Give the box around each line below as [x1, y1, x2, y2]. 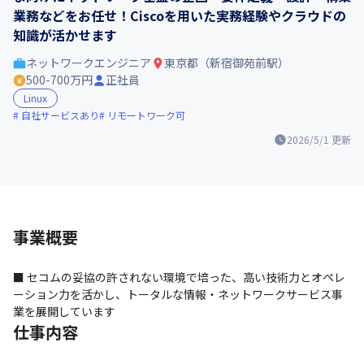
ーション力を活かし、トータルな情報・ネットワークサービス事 [13, 286, 343, 302]
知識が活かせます [13, 25, 117, 45]
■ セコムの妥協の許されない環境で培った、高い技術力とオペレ [13, 269, 345, 285]
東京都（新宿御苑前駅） [164, 54, 289, 71]
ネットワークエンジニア [26, 54, 151, 71]
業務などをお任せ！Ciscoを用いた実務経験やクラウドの [13, 6, 346, 25]
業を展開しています [13, 303, 115, 319]
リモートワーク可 [107, 108, 185, 122]
